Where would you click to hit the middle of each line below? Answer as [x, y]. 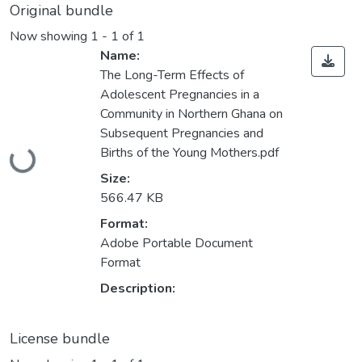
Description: [138, 289]
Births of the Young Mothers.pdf [189, 153]
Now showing [50, 37]
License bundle [60, 339]
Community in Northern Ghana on [192, 114]
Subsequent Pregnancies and [182, 134]
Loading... [36, 151]
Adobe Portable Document [177, 244]
